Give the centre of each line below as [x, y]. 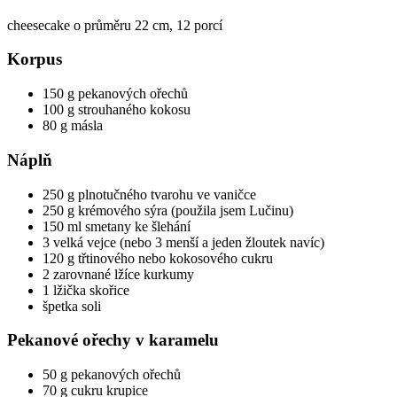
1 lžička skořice [86, 290]
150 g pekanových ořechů [115, 94]
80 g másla [73, 126]
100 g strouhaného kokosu [117, 110]
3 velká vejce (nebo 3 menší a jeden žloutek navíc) [183, 242]
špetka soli [72, 306]
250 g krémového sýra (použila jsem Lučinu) [168, 210]
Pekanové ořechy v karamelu [113, 340]
